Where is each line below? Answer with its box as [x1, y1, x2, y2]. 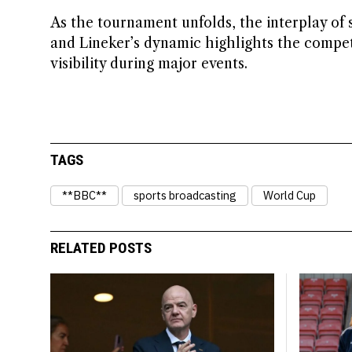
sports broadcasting [133, 187, 236, 203]
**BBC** [61, 187, 107, 203]
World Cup [262, 187, 316, 203]
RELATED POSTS [49, 239, 152, 258]
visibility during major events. [49, 54, 247, 72]
